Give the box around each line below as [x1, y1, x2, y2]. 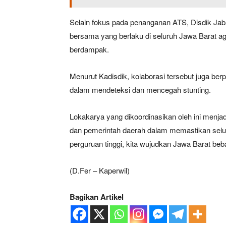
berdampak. [70, 43, 109, 54]
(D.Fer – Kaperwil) [70, 164, 130, 176]
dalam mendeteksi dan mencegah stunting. [70, 84, 211, 95]
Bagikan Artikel [70, 191, 124, 202]
